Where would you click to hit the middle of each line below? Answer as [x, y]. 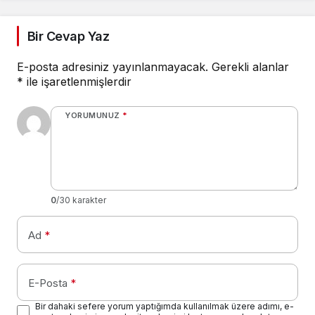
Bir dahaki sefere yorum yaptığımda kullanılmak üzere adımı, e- [165, 306]
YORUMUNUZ [92, 115]
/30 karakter [81, 200]
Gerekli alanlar [250, 66]
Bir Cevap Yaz [68, 36]
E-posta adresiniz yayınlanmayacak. [112, 66]
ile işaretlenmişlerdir [77, 81]
